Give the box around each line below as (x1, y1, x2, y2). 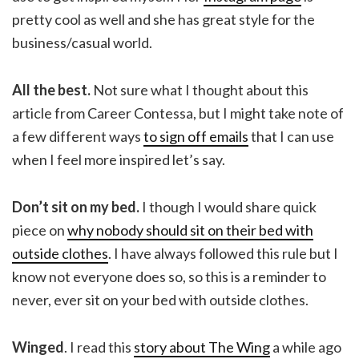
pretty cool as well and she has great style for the (12, 10, 315, 28)
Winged (12, 337, 64, 356)
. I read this (64, 337, 134, 356)
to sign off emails (143, 127, 248, 145)
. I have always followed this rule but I (108, 244, 338, 262)
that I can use (248, 127, 334, 145)
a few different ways (12, 127, 143, 145)
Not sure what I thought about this (91, 80, 309, 99)
